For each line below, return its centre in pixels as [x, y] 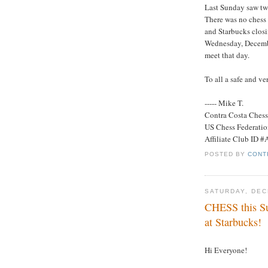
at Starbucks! [233, 222]
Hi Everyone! [226, 250]
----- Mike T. [224, 103]
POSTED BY [226, 154]
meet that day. [227, 55]
